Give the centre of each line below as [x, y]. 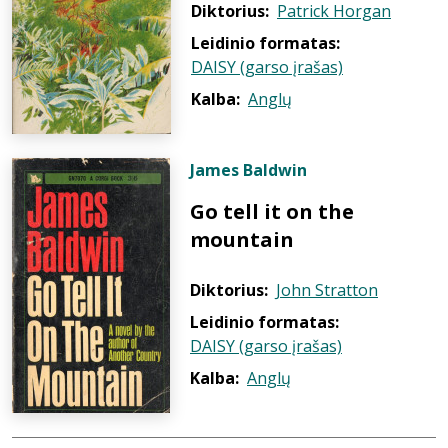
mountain [242, 239]
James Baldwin [248, 170]
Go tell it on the [272, 211]
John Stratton [327, 290]
